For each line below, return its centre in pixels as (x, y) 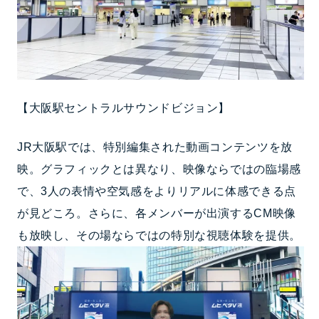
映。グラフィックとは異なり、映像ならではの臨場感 (159, 169)
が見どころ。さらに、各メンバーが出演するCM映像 (156, 213)
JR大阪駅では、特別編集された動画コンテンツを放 (155, 147)
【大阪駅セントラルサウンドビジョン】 (124, 108)
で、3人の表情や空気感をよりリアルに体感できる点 (156, 191)
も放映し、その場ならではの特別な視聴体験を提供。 (159, 235)
